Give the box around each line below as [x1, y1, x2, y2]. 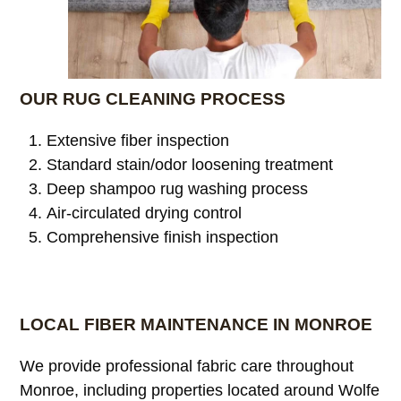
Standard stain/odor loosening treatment [47, 155, 334, 174]
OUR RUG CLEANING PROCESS [20, 89, 286, 108]
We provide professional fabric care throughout [20, 356, 354, 375]
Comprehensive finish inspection [47, 227, 279, 246]
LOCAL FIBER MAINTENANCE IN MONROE [20, 314, 373, 334]
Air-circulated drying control [47, 203, 243, 222]
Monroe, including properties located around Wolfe [20, 380, 380, 399]
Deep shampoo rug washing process [47, 179, 309, 198]
